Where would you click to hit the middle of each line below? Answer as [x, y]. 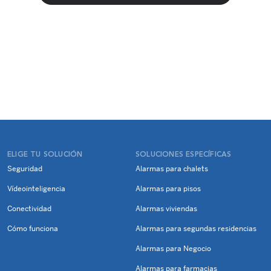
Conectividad [29, 209]
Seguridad [25, 169]
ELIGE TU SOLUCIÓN [45, 155]
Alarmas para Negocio [173, 249]
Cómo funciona [33, 229]
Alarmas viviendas [166, 209]
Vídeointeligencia [36, 189]
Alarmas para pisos [168, 189]
